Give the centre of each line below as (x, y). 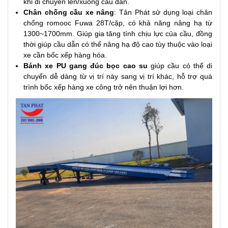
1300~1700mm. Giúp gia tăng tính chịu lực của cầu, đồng (118, 33)
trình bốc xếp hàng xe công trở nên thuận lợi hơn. (104, 87)
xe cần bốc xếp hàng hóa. (65, 55)
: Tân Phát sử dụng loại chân (163, 12)
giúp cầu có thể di (180, 65)
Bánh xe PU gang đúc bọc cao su (85, 65)
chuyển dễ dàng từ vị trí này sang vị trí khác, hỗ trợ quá (118, 76)
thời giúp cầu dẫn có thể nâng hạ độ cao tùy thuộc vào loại (118, 44)
